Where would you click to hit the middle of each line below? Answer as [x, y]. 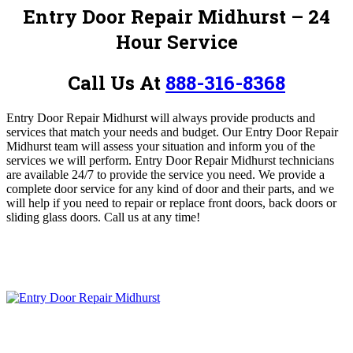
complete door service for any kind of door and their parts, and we [170, 188]
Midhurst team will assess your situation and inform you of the [161, 146]
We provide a [292, 174]
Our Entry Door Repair [280, 132]
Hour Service [176, 41]
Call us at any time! [152, 217]
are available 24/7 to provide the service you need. [131, 174]
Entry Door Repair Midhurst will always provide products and [161, 117]
